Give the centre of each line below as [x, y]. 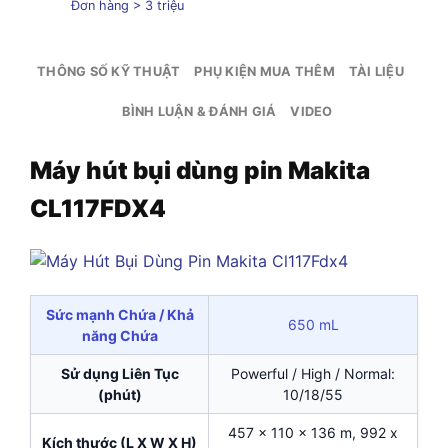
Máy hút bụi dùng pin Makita [200, 170]
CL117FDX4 [98, 208]
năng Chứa [119, 335]
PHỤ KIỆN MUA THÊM [264, 71]
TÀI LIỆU [376, 71]
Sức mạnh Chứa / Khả [119, 314]
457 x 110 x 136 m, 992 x [313, 432]
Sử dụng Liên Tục [119, 373]
